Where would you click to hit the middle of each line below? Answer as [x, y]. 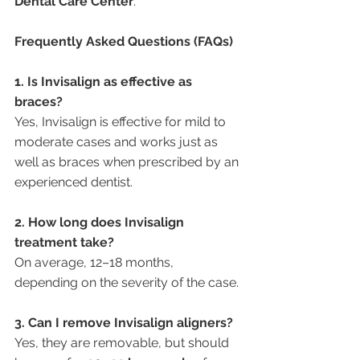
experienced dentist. [74, 182]
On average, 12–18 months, [96, 262]
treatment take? [64, 242]
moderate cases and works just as [118, 142]
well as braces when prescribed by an [128, 162]
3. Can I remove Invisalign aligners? [124, 323]
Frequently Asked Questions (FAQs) [124, 41]
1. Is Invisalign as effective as [105, 82]
